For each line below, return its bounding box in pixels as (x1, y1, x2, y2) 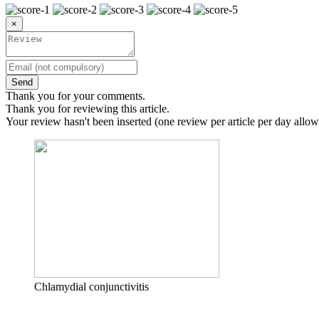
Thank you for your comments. (6, 89, 145, 102)
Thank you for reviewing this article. (6, 102, 169, 115)
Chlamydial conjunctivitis (34, 280, 149, 293)
